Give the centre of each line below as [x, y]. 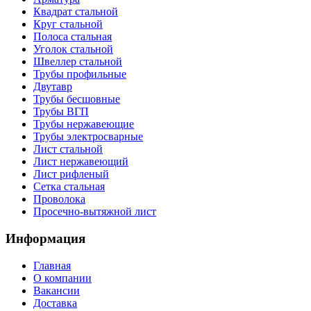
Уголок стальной [73, 49]
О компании [62, 278]
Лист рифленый [71, 174]
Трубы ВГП [61, 112]
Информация [45, 238]
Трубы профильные [80, 74]
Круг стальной [68, 24]
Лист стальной [68, 149]
